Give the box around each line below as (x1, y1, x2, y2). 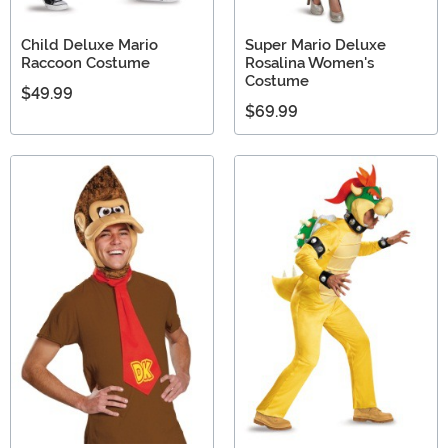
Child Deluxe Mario (21, 35, 158, 54)
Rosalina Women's (245, 53, 374, 72)
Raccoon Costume (21, 53, 150, 72)
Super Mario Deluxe (245, 35, 386, 54)
